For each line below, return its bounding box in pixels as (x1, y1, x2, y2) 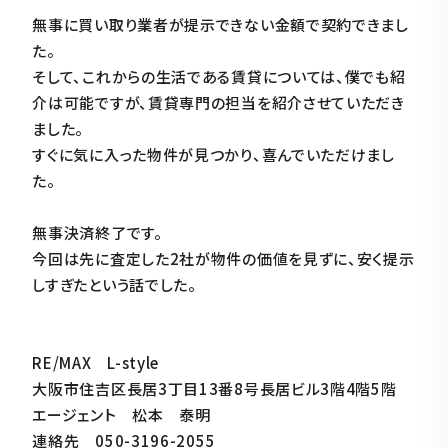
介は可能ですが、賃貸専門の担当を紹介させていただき (32, 91, 405, 113)
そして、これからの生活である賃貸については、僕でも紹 (32, 65, 406, 87)
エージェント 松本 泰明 (32, 403, 211, 425)
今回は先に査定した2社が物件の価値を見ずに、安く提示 (32, 247, 415, 269)
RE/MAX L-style (32, 351, 160, 373)
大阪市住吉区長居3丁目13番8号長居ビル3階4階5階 (32, 377, 397, 399)
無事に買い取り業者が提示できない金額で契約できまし (32, 13, 409, 35)
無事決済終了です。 (32, 221, 163, 243)
